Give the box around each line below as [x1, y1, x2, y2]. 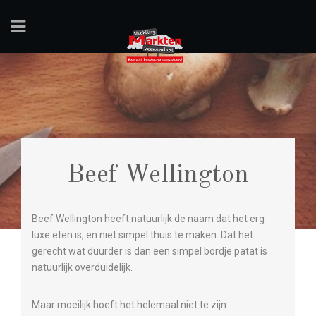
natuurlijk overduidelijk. [32, 262, 133, 273]
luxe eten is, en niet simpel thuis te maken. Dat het [32, 229, 253, 241]
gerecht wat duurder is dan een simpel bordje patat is [32, 245, 267, 257]
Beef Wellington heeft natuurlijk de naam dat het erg [32, 213, 265, 224]
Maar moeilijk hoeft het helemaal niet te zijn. [32, 299, 229, 310]
